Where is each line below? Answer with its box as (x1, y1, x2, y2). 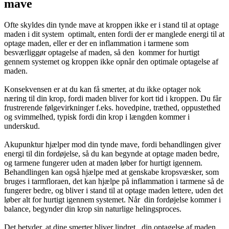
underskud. (4, 122, 40, 131)
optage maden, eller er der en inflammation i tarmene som (4, 39, 189, 48)
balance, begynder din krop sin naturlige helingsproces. (4, 204, 181, 214)
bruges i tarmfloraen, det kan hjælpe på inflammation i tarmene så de (4, 177, 224, 186)
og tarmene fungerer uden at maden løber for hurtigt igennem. (4, 158, 202, 168)
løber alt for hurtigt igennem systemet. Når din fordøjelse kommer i (4, 195, 221, 204)
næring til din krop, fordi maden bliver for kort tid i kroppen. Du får (4, 94, 221, 103)
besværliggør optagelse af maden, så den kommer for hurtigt (4, 48, 199, 57)
